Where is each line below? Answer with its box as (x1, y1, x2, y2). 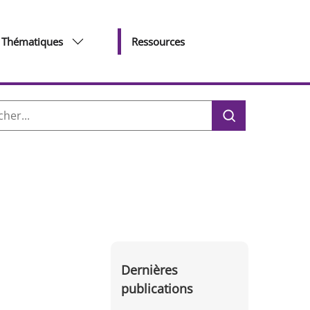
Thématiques (1, 34, 63, 48)
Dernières (121, 262, 179, 278)
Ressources (131, 34, 185, 48)
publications (121, 280, 194, 297)
